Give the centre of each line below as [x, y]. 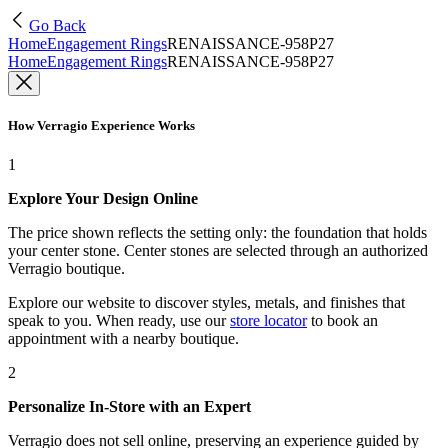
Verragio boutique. [66, 269]
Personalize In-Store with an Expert [129, 407]
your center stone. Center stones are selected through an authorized [218, 251]
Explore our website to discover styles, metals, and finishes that [206, 303]
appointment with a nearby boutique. [123, 339]
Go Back [57, 25]
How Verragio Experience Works [101, 126]
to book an [342, 321]
